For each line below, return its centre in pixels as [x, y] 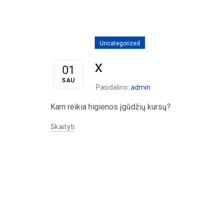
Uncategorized [120, 43]
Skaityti [63, 127]
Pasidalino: [113, 87]
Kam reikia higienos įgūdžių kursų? [110, 107]
